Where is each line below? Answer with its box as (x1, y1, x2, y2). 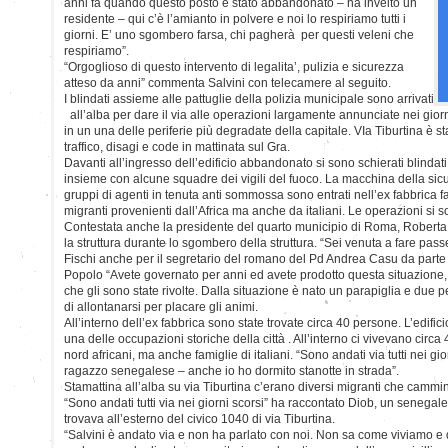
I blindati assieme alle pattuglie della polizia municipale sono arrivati (64, 91, 434, 106)
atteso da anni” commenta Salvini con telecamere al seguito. (64, 75, 391, 90)
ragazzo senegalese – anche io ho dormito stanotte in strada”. (64, 363, 399, 378)
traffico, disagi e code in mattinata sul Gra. (64, 139, 290, 154)
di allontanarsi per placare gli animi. (64, 299, 258, 314)
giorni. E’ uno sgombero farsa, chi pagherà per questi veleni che (64, 27, 414, 42)
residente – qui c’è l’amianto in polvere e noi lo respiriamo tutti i (64, 11, 406, 26)
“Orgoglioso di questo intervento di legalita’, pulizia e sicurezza (64, 59, 404, 74)
